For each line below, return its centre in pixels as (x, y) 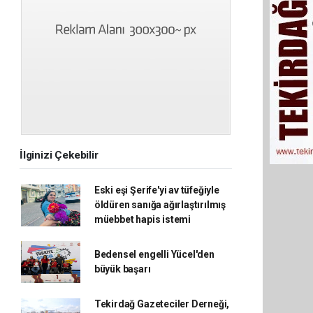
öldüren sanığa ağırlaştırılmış (160, 205)
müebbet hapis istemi (142, 219)
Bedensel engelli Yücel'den (154, 254)
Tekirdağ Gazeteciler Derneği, (162, 304)
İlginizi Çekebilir (59, 155)
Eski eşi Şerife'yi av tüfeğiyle (156, 190)
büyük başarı (122, 269)
